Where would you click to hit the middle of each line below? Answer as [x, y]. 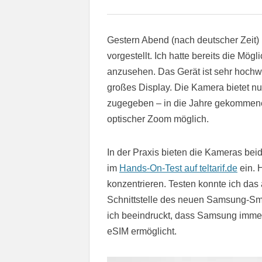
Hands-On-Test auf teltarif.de [178, 168]
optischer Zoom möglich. [158, 119]
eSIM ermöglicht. [142, 232]
